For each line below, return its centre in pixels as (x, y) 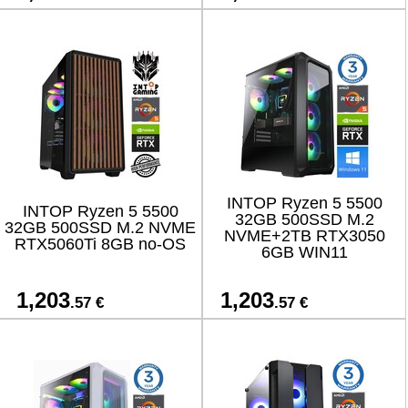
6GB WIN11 (304, 252)
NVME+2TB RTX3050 (304, 236)
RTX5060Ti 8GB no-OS (100, 244)
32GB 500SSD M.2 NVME (100, 228)
